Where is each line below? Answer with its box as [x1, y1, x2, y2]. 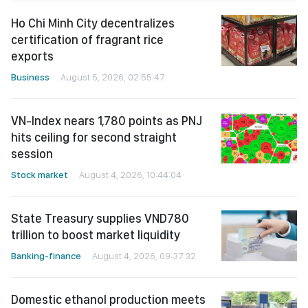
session [11, 146, 53, 162]
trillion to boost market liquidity [11, 228, 180, 243]
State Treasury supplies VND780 [11, 211, 189, 226]
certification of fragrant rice [11, 32, 164, 47]
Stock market [11, 169, 68, 181]
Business [11, 71, 49, 83]
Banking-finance [11, 250, 81, 262]
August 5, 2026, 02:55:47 [60, 71, 164, 83]
